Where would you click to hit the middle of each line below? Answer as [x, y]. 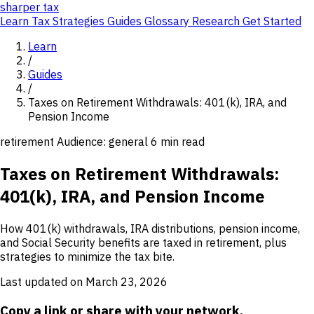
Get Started [272, 21]
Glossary [168, 21]
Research [217, 21]
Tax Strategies [69, 21]
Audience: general [104, 142]
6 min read [178, 142]
